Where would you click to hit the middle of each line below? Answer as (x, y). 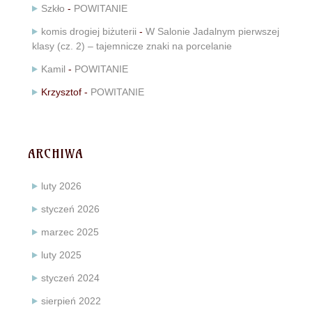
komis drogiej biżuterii (89, 32)
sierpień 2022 (71, 301)
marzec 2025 (70, 232)
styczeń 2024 (70, 278)
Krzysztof (61, 92)
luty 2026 (61, 186)
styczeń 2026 (70, 209)
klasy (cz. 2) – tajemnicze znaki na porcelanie (132, 46)
